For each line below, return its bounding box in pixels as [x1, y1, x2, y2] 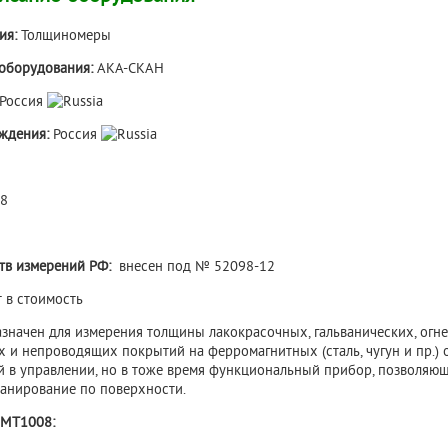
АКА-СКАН [97, 59, 164, 77]
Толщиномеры [17, 26, 111, 44]
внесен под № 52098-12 [111, 257, 275, 275]
